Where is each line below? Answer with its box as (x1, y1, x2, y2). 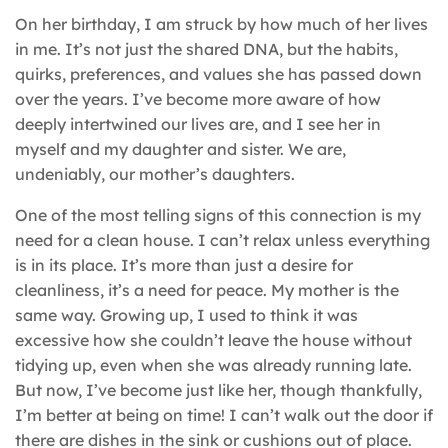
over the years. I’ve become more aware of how (15, 88, 381, 109)
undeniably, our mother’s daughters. (15, 163, 295, 184)
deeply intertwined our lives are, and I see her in (15, 113, 381, 134)
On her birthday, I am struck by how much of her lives (15, 13, 428, 34)
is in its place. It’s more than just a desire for (15, 254, 353, 275)
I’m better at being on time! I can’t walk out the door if (15, 404, 433, 425)
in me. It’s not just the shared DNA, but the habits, (15, 38, 398, 59)
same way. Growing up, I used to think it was (15, 304, 358, 325)
